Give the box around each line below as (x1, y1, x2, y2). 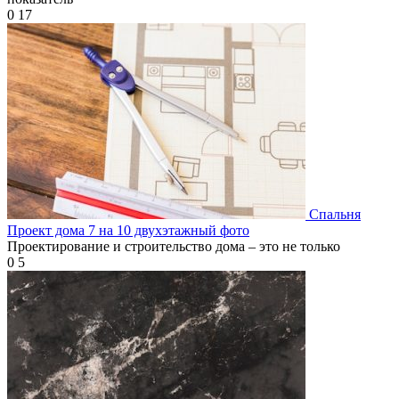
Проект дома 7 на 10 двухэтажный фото (7, 222, 249, 238)
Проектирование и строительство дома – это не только (7, 238, 340, 254)
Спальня (309, 206, 361, 222)
